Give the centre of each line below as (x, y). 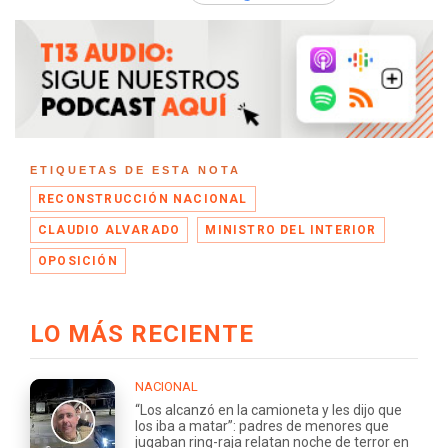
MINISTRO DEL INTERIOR (291, 229)
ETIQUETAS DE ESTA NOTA (135, 169)
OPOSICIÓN (78, 260)
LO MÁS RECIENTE (142, 334)
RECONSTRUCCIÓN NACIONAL (143, 198)
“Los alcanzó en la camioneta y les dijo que (268, 410)
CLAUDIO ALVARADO (109, 229)
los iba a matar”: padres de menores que (262, 426)
